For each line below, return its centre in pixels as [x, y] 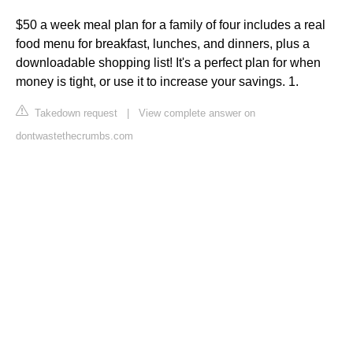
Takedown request [74, 113]
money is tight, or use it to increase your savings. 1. [157, 82]
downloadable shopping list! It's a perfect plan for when [168, 63]
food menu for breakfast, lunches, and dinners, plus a [163, 44]
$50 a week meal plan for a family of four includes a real [171, 25]
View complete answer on [197, 113]
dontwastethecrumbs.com [74, 136]
